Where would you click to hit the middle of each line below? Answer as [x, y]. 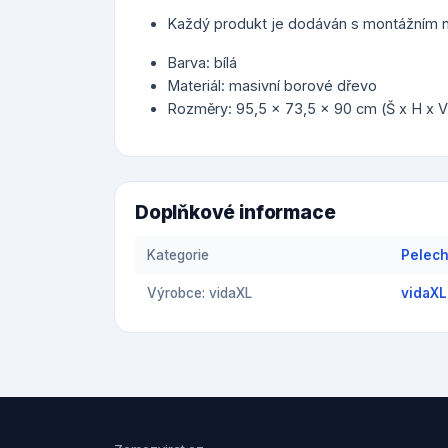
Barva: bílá [202, 62]
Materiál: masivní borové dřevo [272, 85]
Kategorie [178, 255]
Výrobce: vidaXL [199, 293]
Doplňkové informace [235, 212]
